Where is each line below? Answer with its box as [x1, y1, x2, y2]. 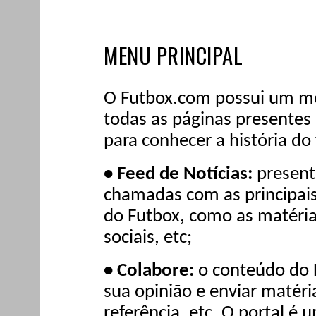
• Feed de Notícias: [104, 164, 257, 184]
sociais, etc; [104, 228, 192, 248]
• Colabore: [104, 261, 198, 281]
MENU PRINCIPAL [104, 39, 243, 71]
